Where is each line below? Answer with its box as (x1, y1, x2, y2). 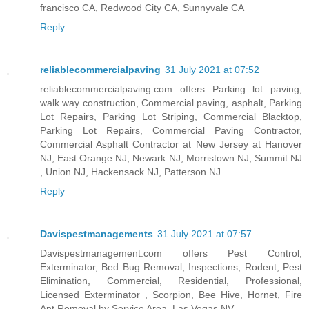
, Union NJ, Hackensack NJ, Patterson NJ (40, 166, 221, 178)
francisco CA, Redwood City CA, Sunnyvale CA (40, 2, 244, 14)
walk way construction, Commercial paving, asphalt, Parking (40, 97, 302, 109)
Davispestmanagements (40, 228, 153, 240)
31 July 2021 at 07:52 (165, 64, 259, 76)
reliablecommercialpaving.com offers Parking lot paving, (40, 83, 302, 95)
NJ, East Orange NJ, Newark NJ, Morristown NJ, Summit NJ (40, 152, 302, 164)
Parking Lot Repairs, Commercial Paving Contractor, (40, 125, 302, 137)
